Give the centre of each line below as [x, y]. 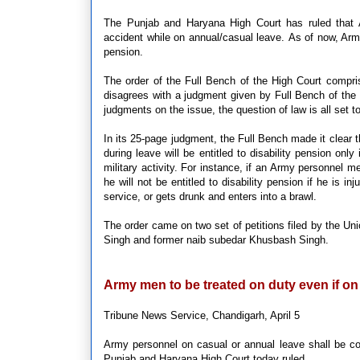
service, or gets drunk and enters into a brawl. [210, 196]
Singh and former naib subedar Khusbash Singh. [216, 239]
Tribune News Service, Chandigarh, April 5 [202, 315]
